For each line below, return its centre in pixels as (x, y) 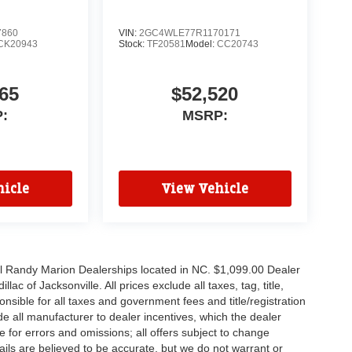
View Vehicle (205, 189)
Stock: (132, 44)
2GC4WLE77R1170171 (189, 33)
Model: (201, 44)
